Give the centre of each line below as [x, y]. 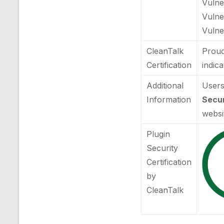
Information [169, 99]
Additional [165, 85]
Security [162, 148]
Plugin [158, 134]
